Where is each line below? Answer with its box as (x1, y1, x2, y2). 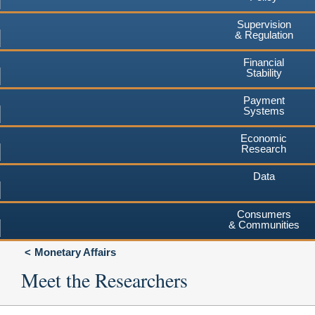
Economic (240, 131, 287, 144)
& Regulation (234, 28, 293, 41)
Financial (243, 56, 284, 68)
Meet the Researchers (21, 266, 188, 293)
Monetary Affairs (34, 245, 116, 258)
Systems (243, 104, 285, 117)
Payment (243, 94, 285, 106)
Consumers (236, 207, 291, 220)
